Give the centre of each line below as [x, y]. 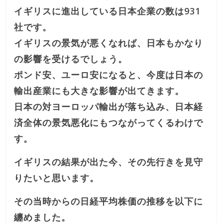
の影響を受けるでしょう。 [71, 58]
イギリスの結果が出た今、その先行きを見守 [109, 162]
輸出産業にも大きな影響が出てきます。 [99, 90]
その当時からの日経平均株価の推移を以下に [109, 201]
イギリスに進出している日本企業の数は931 [108, 11]
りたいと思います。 [57, 177]
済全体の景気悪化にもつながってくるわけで [109, 122]
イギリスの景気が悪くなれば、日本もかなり [109, 43]
